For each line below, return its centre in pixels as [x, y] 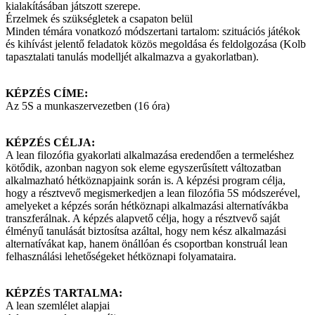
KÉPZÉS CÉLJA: [50, 143]
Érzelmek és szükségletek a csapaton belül [99, 19]
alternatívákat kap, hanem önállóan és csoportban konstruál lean [147, 244]
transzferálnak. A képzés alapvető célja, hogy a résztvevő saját [143, 219]
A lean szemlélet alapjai [58, 306]
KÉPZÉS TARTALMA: [64, 293]
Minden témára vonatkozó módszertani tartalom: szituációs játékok [153, 32]
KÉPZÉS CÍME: [47, 94]
